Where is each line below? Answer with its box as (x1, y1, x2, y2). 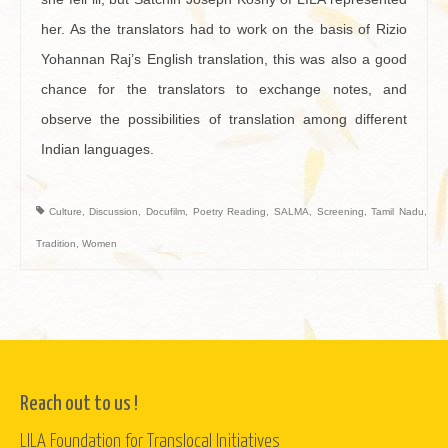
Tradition (36, 238, 76, 249)
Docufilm (146, 206, 186, 217)
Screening (316, 206, 364, 217)
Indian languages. (41, 141, 154, 157)
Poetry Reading (192, 206, 267, 217)
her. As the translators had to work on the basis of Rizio (41, 21, 407, 37)
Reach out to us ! (20, 394, 138, 414)
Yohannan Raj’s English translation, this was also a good (41, 51, 407, 67)
